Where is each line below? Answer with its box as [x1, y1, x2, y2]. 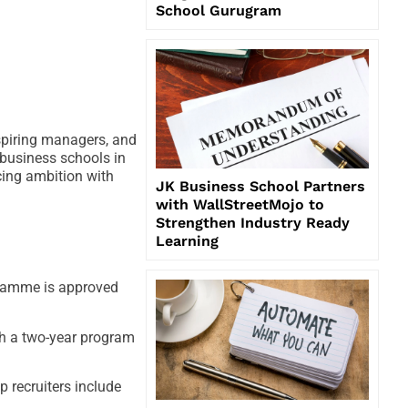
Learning [156, 232, 219, 250]
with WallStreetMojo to [156, 196, 324, 214]
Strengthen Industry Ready [156, 214, 350, 232]
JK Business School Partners [156, 178, 365, 196]
